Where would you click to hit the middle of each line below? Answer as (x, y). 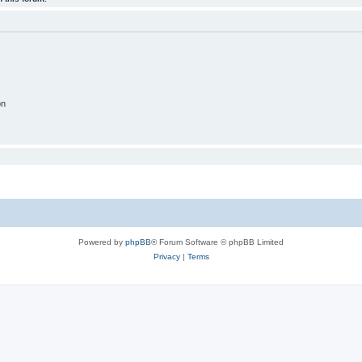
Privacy (166, 257)
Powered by (102, 242)
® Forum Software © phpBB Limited (217, 242)
